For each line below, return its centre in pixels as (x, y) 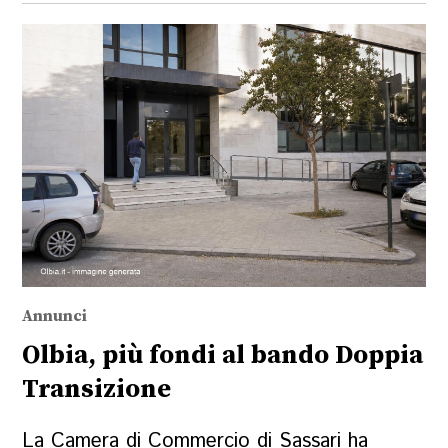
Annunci (55, 315)
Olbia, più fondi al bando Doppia (223, 355)
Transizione (97, 389)
